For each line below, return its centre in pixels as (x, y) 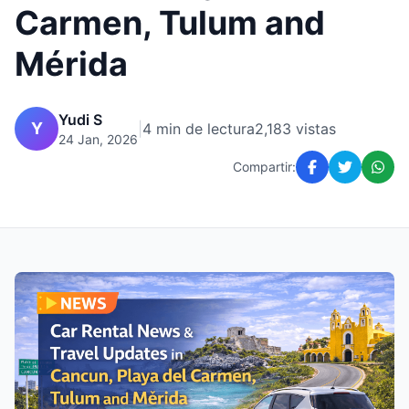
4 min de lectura (199, 129)
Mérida (71, 64)
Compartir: (264, 167)
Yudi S (80, 120)
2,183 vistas (295, 129)
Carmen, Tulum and (170, 23)
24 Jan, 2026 (98, 139)
